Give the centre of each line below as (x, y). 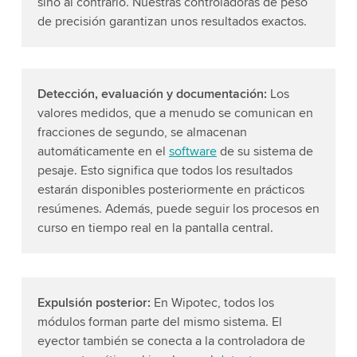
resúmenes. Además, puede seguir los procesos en (178, 208)
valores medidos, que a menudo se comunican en (175, 113)
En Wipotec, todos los (212, 302)
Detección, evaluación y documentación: (152, 94)
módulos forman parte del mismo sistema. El (159, 322)
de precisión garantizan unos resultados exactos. (172, 21)
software (192, 151)
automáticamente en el (103, 151)
